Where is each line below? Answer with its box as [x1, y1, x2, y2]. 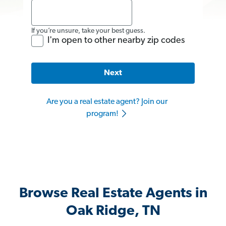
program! [86, 110, 120, 119]
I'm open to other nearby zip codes [47, 35, 185, 45]
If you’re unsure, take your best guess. [31, 27, 145, 35]
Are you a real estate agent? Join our [46, 98, 167, 106]
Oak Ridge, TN [66, 204, 160, 219]
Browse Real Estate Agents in [19, 187, 207, 201]
